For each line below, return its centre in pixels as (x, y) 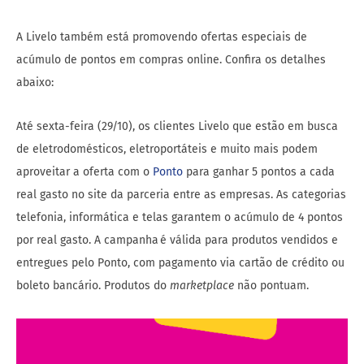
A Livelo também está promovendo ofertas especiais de (162, 37)
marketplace (200, 286)
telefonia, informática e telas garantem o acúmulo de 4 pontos (180, 218)
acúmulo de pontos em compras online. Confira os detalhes (171, 60)
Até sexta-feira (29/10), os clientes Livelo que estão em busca (177, 127)
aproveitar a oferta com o (84, 172)
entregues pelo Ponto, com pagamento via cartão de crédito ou (180, 263)
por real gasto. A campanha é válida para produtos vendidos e (177, 240)
